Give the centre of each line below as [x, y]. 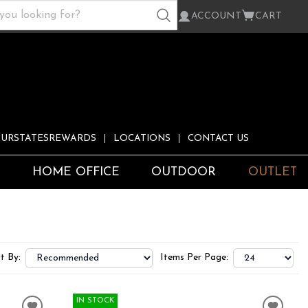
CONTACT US [218, 139]
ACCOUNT [216, 16]
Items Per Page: [194, 258]
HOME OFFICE [76, 173]
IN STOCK [95, 301]
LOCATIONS [142, 139]
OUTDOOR [184, 173]
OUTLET [273, 173]
